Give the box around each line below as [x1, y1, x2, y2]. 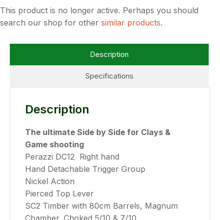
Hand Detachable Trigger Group [25, 164, 148, 174]
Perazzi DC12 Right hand [25, 152, 119, 162]
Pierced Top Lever [25, 189, 94, 198]
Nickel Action [25, 176, 75, 186]
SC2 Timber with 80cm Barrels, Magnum [25, 201, 178, 211]
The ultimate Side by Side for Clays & [25, 127, 170, 137]
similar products [101, 18, 161, 27]
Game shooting [25, 139, 86, 149]
